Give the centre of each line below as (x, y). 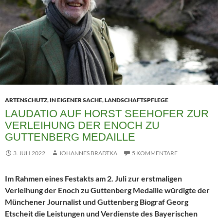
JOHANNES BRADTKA (88, 153)
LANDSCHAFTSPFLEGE (136, 100)
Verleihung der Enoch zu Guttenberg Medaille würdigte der (107, 190)
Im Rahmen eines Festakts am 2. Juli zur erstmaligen (93, 179)
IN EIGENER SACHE (76, 100)
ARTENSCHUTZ (26, 100)
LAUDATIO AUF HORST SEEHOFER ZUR (107, 114)
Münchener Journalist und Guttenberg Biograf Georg (97, 202)
